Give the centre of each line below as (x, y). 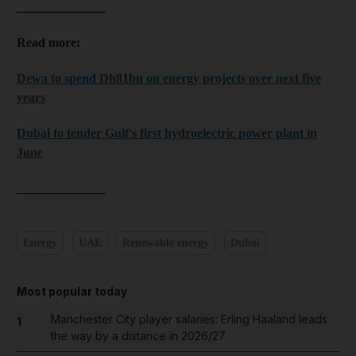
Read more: (48, 42)
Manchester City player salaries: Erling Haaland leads (189, 319)
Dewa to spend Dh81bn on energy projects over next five (169, 78)
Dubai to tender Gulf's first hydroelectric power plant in (167, 133)
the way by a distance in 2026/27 (138, 335)
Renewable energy (166, 243)
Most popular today (72, 291)
